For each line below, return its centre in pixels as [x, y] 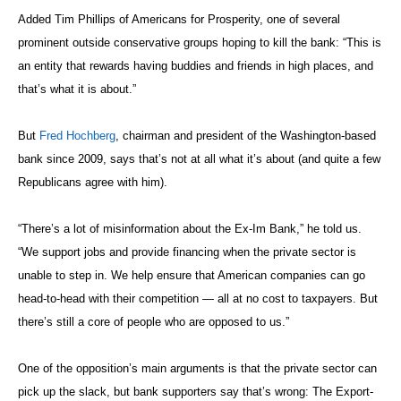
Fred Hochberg [77, 135]
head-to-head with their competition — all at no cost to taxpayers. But [198, 298]
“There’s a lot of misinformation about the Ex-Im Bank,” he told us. [190, 228]
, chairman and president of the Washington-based [246, 135]
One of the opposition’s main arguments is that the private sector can [197, 368]
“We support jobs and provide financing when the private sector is [187, 252]
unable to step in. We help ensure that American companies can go [192, 275]
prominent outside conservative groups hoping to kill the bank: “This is [200, 42]
